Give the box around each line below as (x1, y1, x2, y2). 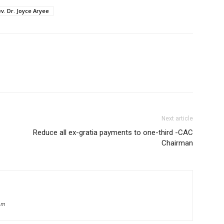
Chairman (161, 138, 193, 147)
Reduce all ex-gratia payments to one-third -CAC (33, 128, 193, 137)
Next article (161, 115, 193, 122)
